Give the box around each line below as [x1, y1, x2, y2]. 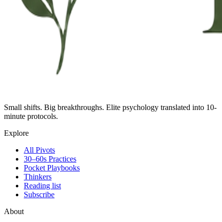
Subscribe [24, 190, 55, 199]
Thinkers [24, 172, 52, 181]
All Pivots [24, 145, 55, 154]
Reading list [24, 181, 61, 190]
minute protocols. [4, 111, 58, 120]
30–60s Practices [24, 154, 76, 163]
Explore [4, 128, 29, 137]
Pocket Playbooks [24, 163, 80, 172]
